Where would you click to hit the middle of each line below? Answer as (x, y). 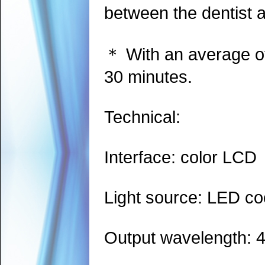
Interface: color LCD (180, 157)
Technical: (142, 117)
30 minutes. (148, 77)
